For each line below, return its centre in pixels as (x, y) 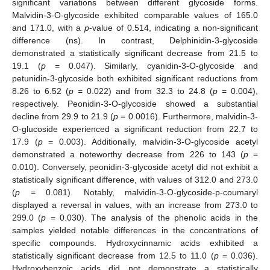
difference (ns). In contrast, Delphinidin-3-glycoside (135, 40)
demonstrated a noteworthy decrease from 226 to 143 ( (128, 154)
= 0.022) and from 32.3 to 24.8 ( (143, 91)
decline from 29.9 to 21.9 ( (63, 116)
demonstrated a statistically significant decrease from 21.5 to (135, 53)
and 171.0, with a (49, 27)
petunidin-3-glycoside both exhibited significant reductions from (135, 78)
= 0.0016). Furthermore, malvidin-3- (188, 116)
